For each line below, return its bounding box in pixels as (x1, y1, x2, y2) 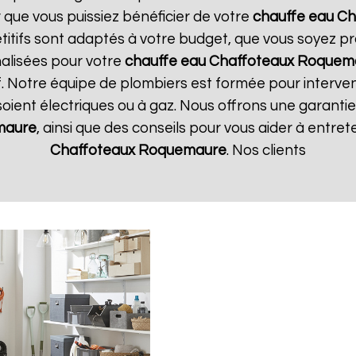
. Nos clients (226, 143, 306, 158)
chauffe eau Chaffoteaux (125, 54, 294, 69)
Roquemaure (138, 143, 226, 158)
